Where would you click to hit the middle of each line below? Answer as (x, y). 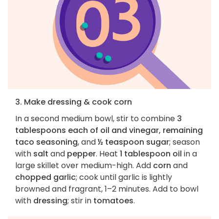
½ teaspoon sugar (133, 142)
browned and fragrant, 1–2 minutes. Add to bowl (107, 189)
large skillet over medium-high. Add (84, 165)
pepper (81, 153)
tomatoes (113, 200)
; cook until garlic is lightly (124, 177)
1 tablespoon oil (151, 153)
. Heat (108, 153)
